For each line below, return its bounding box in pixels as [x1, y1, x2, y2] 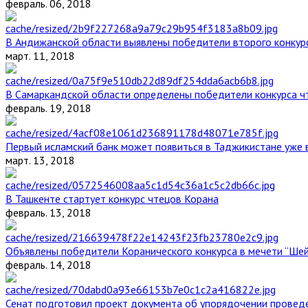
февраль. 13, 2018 [5, 206, 91, 220]
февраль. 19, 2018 [5, 101, 91, 115]
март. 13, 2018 [5, 153, 75, 168]
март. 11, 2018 [5, 49, 75, 63]
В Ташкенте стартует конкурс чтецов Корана [5, 192, 219, 206]
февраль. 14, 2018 [5, 258, 91, 272]
